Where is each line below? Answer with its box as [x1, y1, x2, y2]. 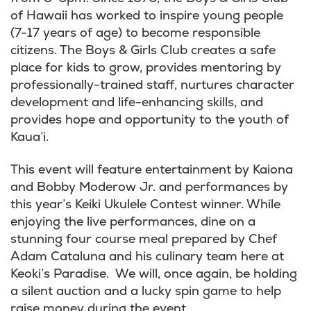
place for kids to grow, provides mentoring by [10, 60, 281, 76]
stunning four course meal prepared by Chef [10, 231, 277, 247]
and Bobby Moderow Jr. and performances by [10, 179, 288, 195]
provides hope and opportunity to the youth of [10, 112, 289, 128]
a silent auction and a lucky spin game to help [10, 283, 281, 299]
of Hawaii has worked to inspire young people [10, 8, 283, 24]
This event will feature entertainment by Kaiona [10, 162, 293, 178]
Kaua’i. [10, 129, 49, 145]
